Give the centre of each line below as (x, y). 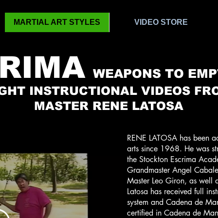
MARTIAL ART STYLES (57, 22)
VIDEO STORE (161, 22)
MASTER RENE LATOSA (109, 106)
